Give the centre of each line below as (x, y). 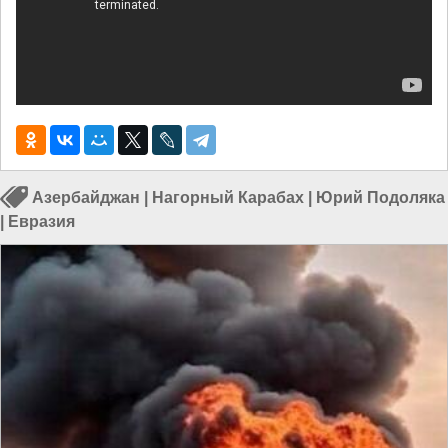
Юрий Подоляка (380, 198)
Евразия (41, 222)
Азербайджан (86, 198)
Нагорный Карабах (228, 198)
